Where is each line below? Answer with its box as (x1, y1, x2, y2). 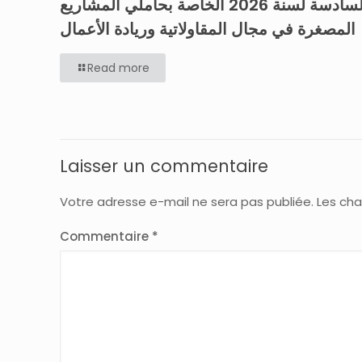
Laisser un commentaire (60, 154, 268, 178)
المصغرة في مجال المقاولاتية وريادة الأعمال (60, 17, 356, 40)
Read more (87, 59, 149, 76)
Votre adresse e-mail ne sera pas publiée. (60, 192, 314, 210)
